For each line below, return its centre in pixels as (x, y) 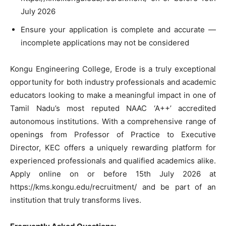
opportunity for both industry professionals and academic (113, 82)
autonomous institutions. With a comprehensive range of (113, 121)
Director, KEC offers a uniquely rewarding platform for (113, 147)
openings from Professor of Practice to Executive (113, 134)
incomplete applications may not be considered (105, 42)
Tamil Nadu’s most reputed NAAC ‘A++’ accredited (113, 108)
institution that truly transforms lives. (76, 200)
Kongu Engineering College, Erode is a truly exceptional (113, 69)
